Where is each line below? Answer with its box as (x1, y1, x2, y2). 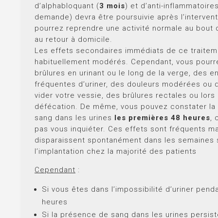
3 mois (99, 1, 125, 10)
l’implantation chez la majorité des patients (35, 146, 197, 156)
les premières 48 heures (112, 113, 210, 122)
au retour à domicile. (35, 35, 112, 44)
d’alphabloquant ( (35, 1, 99, 10)
